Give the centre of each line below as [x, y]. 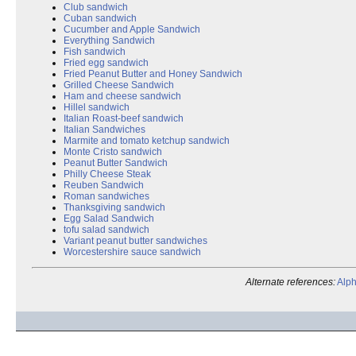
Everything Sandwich [109, 41]
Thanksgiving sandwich [114, 207]
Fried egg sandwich [106, 63]
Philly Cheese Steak [107, 174]
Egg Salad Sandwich [109, 219]
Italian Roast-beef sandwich [124, 118]
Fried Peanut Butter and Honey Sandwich [153, 74]
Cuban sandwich [100, 18]
